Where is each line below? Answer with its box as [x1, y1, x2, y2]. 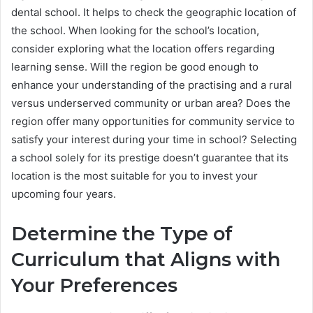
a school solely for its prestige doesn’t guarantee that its [11, 151, 289, 165]
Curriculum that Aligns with [11, 248, 280, 272]
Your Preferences [11, 274, 177, 298]
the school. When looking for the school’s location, [11, 24, 259, 38]
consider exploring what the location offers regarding [11, 42, 275, 56]
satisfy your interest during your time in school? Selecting [11, 133, 297, 147]
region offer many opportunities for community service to [11, 115, 295, 129]
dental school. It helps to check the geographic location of [11, 6, 296, 20]
